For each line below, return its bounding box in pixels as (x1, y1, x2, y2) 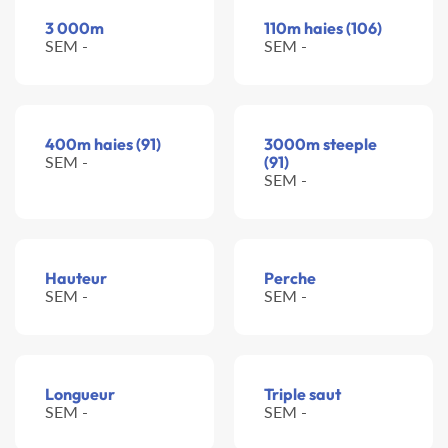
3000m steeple (264, 134, 377, 155)
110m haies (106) (264, 18, 382, 39)
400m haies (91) (45, 134, 161, 155)
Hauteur (45, 268, 107, 289)
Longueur (45, 384, 115, 405)
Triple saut (264, 384, 341, 405)
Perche (264, 268, 316, 289)
